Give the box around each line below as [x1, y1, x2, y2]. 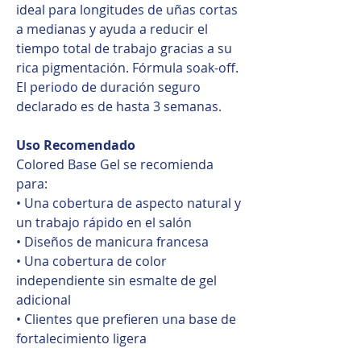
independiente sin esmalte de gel [16, 271, 217, 289]
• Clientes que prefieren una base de [16, 309, 236, 328]
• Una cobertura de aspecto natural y [16, 193, 241, 212]
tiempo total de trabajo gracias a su [16, 39, 232, 57]
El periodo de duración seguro [16, 77, 201, 96]
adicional [16, 290, 71, 309]
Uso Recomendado [16, 135, 135, 154]
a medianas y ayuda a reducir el [16, 19, 208, 38]
